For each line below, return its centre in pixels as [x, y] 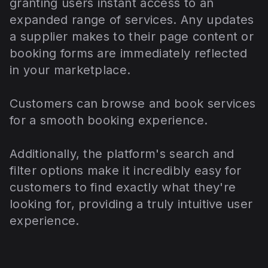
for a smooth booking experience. [111, 121]
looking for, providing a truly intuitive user [131, 204]
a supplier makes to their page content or [132, 37]
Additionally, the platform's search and [122, 154]
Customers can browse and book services [133, 104]
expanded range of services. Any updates [132, 20]
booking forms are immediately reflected [129, 54]
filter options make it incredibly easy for [126, 171]
